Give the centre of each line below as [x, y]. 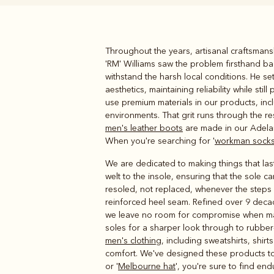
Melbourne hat [147, 266]
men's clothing [133, 240]
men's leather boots [144, 128]
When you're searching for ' [160, 141]
